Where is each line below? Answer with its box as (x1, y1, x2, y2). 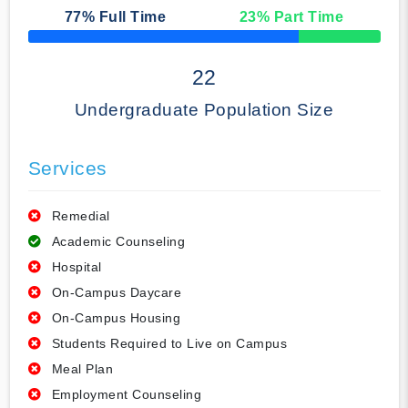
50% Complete (26, 36, 97, 47)
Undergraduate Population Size (74, 100, 334, 120)
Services (27, 158, 107, 179)
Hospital (51, 260, 102, 275)
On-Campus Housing (51, 311, 180, 326)
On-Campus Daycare (51, 285, 181, 301)
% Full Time (81, 9, 167, 25)
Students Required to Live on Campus (51, 336, 287, 352)
